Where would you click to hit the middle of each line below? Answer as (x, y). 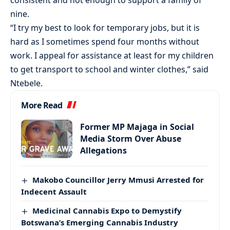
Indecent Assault (54, 192)
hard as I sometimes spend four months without (105, 42)
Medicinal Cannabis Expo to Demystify (107, 211)
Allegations (103, 151)
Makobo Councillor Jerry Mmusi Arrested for (118, 180)
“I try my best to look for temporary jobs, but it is (105, 28)
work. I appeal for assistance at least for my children (112, 56)
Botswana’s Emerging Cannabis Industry (100, 223)
